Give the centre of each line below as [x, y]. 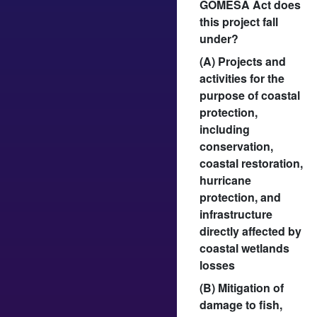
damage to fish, [241, 304]
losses [217, 265]
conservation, [236, 146]
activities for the [242, 78]
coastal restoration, [251, 163]
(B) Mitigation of [242, 287]
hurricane [225, 180]
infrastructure [236, 214]
